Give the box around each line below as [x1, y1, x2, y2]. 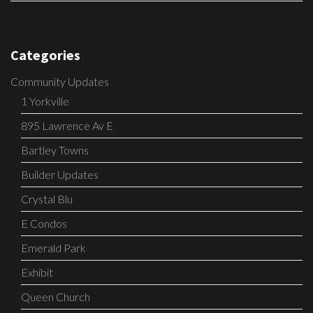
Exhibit [21, 265, 53, 279]
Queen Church [21, 290, 90, 304]
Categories [10, 46, 80, 64]
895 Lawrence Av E [21, 119, 113, 133]
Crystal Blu [21, 192, 73, 206]
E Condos [21, 217, 67, 231]
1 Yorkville [21, 94, 69, 108]
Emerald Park [21, 241, 86, 255]
